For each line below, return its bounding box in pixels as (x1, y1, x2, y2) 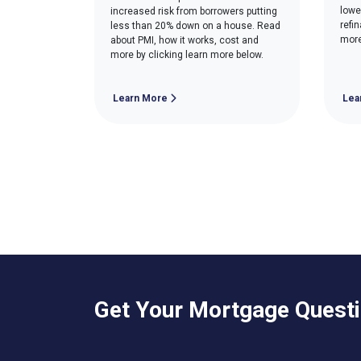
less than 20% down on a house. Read (110, 20, 280, 31)
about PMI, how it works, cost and (110, 35, 259, 46)
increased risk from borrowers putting (110, 6, 277, 17)
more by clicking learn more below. (110, 49, 263, 60)
